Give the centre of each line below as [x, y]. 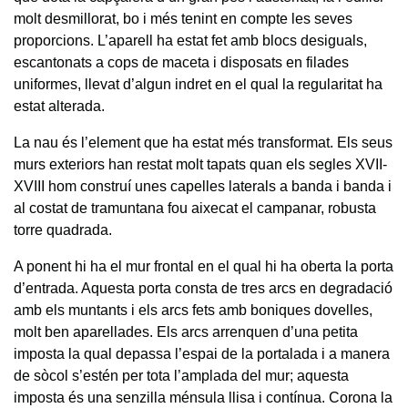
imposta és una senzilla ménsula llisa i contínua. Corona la [203, 398]
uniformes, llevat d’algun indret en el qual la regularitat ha [198, 85]
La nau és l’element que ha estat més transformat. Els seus [203, 143]
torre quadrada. [63, 230]
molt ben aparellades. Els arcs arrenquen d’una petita [186, 332]
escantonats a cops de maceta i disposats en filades [181, 63]
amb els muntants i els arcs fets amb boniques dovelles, [193, 311]
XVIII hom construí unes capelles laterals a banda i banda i [203, 187]
